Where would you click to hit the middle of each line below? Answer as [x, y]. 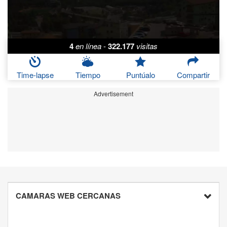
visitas [147, 46]
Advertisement [113, 94]
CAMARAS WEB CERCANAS [68, 196]
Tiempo [88, 75]
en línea [88, 46]
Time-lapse [35, 75]
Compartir [193, 75]
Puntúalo [140, 75]
